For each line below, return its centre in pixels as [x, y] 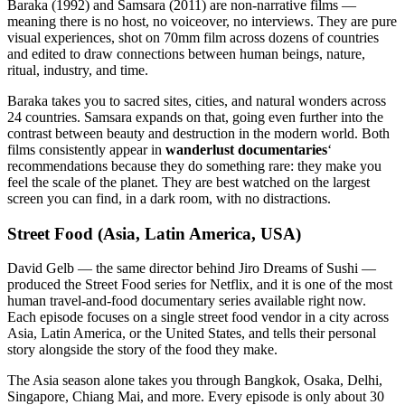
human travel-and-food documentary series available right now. [187, 301]
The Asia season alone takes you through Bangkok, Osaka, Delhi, [195, 381]
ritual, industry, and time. [78, 70]
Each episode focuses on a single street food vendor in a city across [198, 317]
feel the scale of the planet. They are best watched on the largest [188, 182]
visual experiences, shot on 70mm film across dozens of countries [193, 37]
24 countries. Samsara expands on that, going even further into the [195, 117]
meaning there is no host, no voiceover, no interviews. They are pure [202, 21]
